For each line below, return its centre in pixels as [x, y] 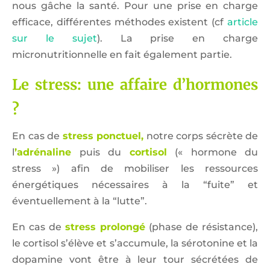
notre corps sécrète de [201, 136]
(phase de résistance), [203, 227]
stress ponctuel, [103, 136]
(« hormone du [212, 152]
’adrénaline [43, 152]
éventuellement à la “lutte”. [80, 201]
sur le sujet [55, 38]
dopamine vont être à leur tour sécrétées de [135, 259]
